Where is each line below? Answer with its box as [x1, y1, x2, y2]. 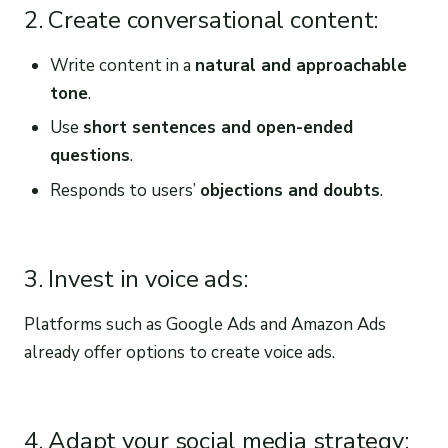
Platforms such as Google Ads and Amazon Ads [24, 313, 386, 337]
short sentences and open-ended [82, 116, 353, 140]
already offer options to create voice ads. [24, 341, 335, 365]
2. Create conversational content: [24, 3, 379, 36]
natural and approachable [194, 53, 407, 77]
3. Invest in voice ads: [24, 263, 248, 296]
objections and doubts [199, 179, 380, 203]
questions [49, 144, 130, 168]
